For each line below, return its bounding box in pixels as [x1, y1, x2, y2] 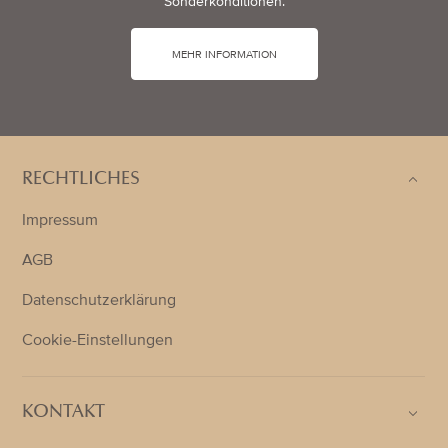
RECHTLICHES [22, 171, 141, 190]
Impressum [22, 210, 99, 231]
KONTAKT [22, 404, 106, 423]
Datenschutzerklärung [22, 290, 177, 311]
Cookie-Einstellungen [22, 330, 174, 351]
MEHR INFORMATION [171, 47, 277, 62]
